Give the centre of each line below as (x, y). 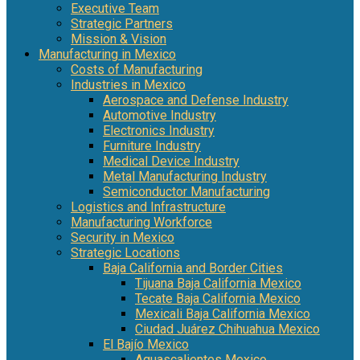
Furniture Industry (152, 145)
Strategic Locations (125, 252)
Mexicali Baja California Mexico (223, 313)
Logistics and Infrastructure (148, 207)
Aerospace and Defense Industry (196, 100)
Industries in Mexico (128, 84)
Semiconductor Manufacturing (186, 191)
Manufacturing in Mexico (107, 54)
